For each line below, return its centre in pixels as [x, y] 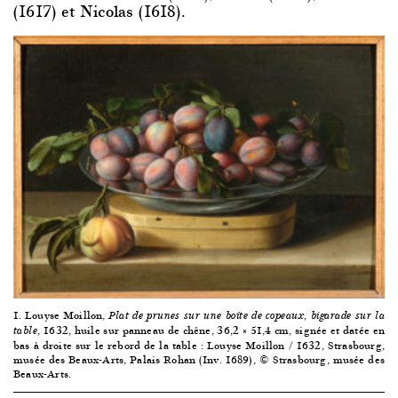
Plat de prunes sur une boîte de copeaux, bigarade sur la [247, 315]
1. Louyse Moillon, [61, 314]
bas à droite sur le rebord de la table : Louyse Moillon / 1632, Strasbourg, [199, 345]
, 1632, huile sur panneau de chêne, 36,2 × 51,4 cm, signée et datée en [211, 330]
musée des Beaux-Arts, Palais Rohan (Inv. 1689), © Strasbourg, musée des [199, 359]
